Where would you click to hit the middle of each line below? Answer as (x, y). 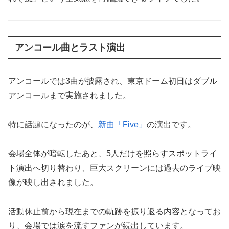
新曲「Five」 (122, 125)
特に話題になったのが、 (53, 125)
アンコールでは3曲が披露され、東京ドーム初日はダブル (113, 81)
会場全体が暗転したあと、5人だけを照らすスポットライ (113, 154)
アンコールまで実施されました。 (70, 96)
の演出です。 (171, 125)
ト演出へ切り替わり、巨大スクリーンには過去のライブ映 (114, 168)
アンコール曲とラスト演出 (70, 48)
